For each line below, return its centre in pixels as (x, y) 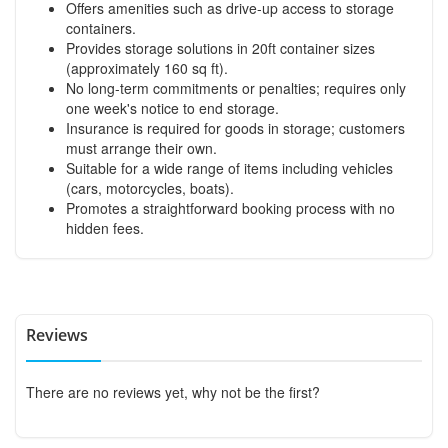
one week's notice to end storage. (172, 107)
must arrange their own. (141, 147)
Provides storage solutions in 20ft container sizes (220, 47)
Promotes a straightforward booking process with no (230, 207)
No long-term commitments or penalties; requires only (236, 87)
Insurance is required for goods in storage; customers (235, 127)
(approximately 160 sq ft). (147, 67)
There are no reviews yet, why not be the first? (173, 391)
